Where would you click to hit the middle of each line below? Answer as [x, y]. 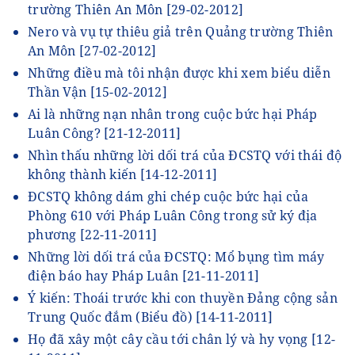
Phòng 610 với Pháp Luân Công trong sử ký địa [173, 215]
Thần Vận [59, 92]
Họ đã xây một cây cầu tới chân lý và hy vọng [170, 339]
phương [54, 234]
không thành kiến [84, 174]
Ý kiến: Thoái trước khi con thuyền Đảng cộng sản [183, 298]
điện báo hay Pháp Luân [105, 275]
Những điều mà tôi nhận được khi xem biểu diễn [179, 73]
